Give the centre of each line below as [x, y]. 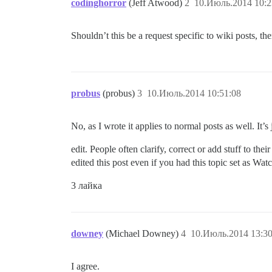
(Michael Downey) [143, 233]
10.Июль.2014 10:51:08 [194, 93]
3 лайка [87, 185]
